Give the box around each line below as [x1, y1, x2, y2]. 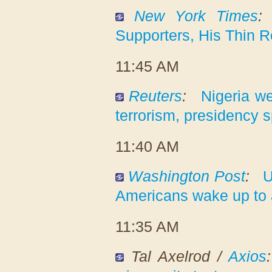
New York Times [134, 7, 258, 24]
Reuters [129, 87, 183, 104]
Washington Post [128, 167, 245, 185]
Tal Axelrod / [131, 247, 229, 265]
